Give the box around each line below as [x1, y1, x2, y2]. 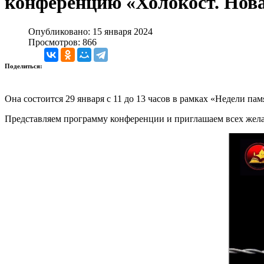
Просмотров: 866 [28, 37, 97, 47]
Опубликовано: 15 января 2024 [28, 26, 153, 37]
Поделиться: [5, 62, 44, 70]
